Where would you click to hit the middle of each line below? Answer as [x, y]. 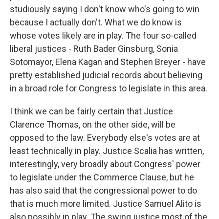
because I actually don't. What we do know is [96, 22]
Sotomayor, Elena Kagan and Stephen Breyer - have [108, 62]
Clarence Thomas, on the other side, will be [93, 124]
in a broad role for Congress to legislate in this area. [109, 88]
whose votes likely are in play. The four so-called [103, 35]
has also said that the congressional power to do [103, 190]
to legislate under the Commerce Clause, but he [102, 177]
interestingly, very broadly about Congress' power [105, 164]
